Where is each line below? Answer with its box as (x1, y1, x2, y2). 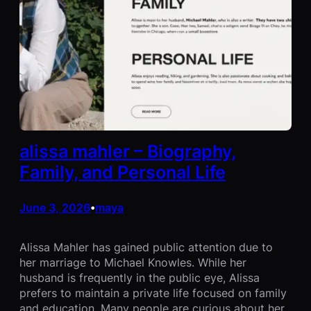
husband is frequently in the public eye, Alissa (19, 270, 260, 285)
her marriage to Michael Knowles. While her (19, 255, 246, 269)
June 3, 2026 (19, 200, 90, 215)
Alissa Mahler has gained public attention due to (19, 239, 273, 254)
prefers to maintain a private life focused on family (19, 285, 287, 300)
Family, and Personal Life (19, 162, 226, 183)
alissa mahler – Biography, (19, 141, 236, 162)
